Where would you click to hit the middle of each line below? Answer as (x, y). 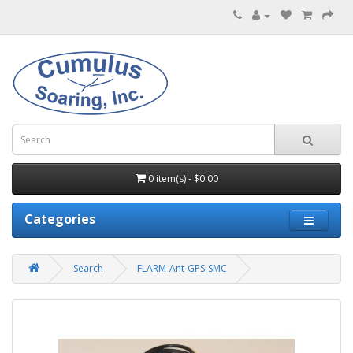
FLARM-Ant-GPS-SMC (182, 268)
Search (88, 268)
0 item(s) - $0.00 (183, 178)
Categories (60, 219)
